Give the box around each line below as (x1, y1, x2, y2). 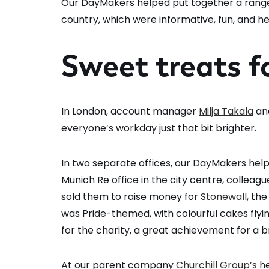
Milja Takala (199, 104, 253, 119)
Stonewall (201, 190, 247, 204)
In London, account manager (61, 104, 199, 119)
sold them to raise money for (61, 190, 201, 204)
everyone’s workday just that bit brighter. (61, 121, 256, 136)
